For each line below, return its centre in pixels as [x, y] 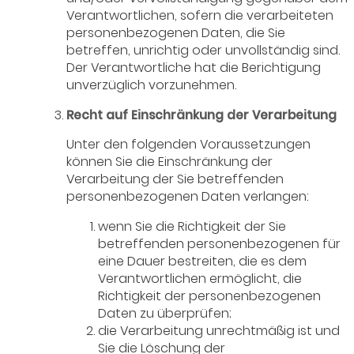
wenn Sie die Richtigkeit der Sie [192, 227]
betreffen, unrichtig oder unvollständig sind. [203, 51]
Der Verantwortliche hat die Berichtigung [194, 68]
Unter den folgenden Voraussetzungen [189, 145]
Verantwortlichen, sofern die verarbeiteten [200, 16]
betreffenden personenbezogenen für [220, 244]
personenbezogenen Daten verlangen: [188, 197]
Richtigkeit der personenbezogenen [210, 296]
